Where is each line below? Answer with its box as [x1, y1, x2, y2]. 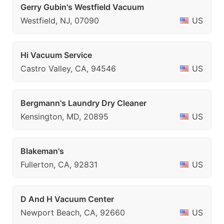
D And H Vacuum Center [20, 194, 114, 204]
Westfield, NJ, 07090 [20, 15, 99, 25]
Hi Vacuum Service [20, 50, 92, 60]
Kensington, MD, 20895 [20, 111, 108, 121]
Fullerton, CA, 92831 [20, 159, 97, 169]
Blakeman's [20, 146, 64, 156]
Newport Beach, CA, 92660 [20, 207, 125, 217]
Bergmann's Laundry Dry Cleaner [20, 98, 146, 108]
